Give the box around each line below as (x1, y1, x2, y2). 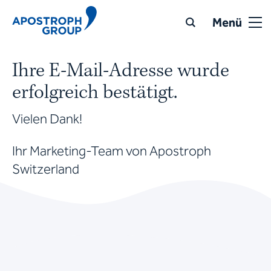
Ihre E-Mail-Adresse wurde (12, 60, 229, 82)
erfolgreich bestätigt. (12, 82, 177, 103)
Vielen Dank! (12, 111, 82, 127)
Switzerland (12, 162, 79, 177)
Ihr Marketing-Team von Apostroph (12, 143, 211, 159)
